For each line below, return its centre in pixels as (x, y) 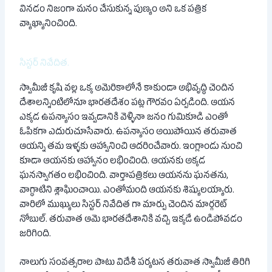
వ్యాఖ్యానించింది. (49, 25)
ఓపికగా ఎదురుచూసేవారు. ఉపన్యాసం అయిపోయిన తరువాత (128, 133)
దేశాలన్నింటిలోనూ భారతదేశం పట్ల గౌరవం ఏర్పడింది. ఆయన (127, 104)
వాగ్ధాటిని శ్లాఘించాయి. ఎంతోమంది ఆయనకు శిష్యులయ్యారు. (127, 191)
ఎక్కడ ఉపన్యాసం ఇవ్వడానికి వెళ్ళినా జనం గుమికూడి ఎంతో (124, 118)
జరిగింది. (36, 235)
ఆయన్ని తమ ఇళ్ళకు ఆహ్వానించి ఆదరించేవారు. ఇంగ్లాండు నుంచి (131, 147)
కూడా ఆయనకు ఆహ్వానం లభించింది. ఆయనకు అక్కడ (113, 162)
